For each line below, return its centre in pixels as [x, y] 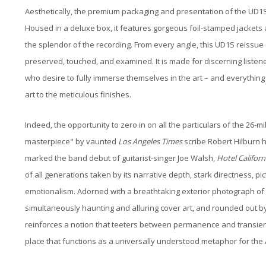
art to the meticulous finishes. [78, 94]
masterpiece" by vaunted [72, 142]
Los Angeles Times [150, 142]
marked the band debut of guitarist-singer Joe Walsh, [121, 158]
